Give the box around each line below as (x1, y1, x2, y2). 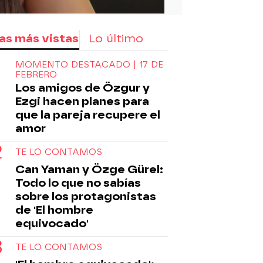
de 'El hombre (15, 203, 93, 217)
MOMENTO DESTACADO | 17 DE (15, 59, 163, 70)
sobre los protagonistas (15, 189, 156, 203)
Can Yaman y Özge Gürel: (15, 162, 163, 176)
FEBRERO (15, 69, 57, 80)
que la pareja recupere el (15, 107, 160, 122)
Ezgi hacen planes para (15, 94, 149, 108)
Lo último (89, 31, 143, 45)
